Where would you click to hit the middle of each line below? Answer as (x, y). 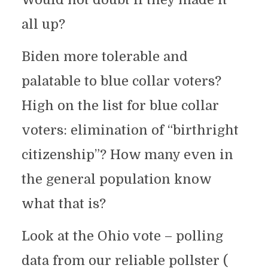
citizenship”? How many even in (127, 154)
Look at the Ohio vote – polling (122, 236)
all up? (43, 24)
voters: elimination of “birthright (130, 130)
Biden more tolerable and (104, 56)
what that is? (63, 203)
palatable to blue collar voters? (121, 81)
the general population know (116, 179)
